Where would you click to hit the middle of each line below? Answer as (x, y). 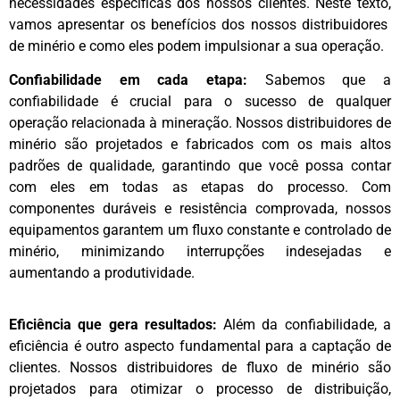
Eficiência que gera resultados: (113, 325)
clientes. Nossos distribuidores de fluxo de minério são (200, 368)
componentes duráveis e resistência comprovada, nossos (200, 209)
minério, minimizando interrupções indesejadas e (200, 252)
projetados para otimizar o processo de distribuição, (200, 389)
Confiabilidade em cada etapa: (128, 80)
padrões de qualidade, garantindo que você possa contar (200, 166)
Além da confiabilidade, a (304, 325)
